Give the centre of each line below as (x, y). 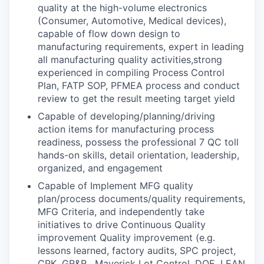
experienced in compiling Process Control (131, 72)
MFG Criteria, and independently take (121, 212)
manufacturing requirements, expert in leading (141, 47)
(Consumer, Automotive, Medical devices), (132, 21)
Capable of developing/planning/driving (126, 116)
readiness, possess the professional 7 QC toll (138, 142)
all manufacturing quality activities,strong (130, 60)
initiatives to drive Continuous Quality (122, 225)
